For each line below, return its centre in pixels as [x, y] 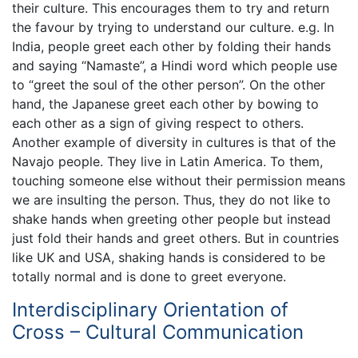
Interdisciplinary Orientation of [150, 310]
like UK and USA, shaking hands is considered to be [169, 258]
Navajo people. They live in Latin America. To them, [167, 162]
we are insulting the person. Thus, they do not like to [171, 200]
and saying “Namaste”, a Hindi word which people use [175, 66]
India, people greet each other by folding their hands [171, 47]
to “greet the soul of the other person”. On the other [169, 85]
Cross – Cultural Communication [158, 332]
